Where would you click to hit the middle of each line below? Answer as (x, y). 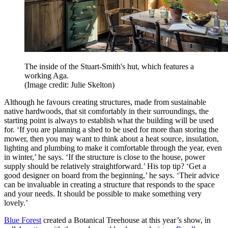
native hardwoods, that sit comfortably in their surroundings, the (106, 111)
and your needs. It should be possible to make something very (103, 193)
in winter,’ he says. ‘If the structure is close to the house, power (105, 157)
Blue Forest (23, 220)
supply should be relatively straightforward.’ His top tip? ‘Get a (105, 166)
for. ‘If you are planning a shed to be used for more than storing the (111, 129)
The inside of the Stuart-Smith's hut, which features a (109, 66)
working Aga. (47, 75)
